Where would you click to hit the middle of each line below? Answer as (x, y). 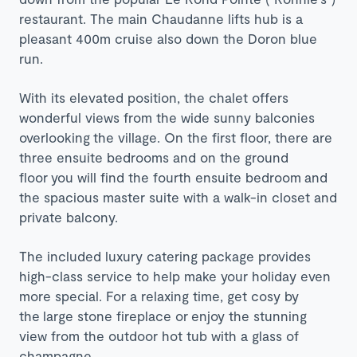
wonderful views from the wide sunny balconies (167, 117)
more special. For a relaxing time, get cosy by (159, 295)
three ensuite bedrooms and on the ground (154, 157)
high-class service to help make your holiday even (175, 275)
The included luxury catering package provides (165, 255)
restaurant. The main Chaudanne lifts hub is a (161, 18)
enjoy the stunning (249, 315)
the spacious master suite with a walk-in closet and (178, 196)
